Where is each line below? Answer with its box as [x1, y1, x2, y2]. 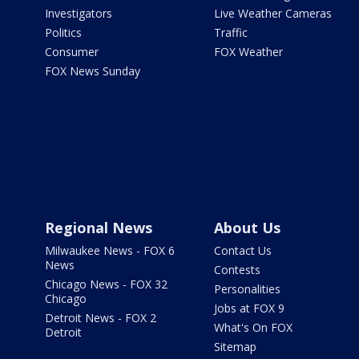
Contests [213, 262, 260, 278]
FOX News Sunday [45, 63, 140, 79]
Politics [45, 25, 82, 41]
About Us [213, 218, 280, 238]
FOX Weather [213, 44, 283, 60]
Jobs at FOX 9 [213, 301, 284, 317]
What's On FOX [213, 320, 292, 336]
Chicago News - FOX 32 [45, 276, 167, 292]
